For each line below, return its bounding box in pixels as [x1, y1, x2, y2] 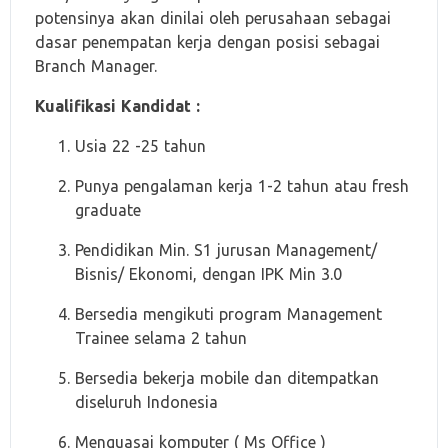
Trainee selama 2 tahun [75, 329, 247, 347]
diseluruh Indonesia [75, 393, 218, 411]
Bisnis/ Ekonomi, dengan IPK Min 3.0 [75, 265, 342, 283]
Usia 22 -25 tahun [75, 137, 206, 155]
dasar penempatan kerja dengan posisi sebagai [35, 33, 380, 51]
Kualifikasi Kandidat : [35, 97, 200, 115]
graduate [75, 201, 141, 219]
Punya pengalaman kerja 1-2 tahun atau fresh [75, 177, 409, 195]
